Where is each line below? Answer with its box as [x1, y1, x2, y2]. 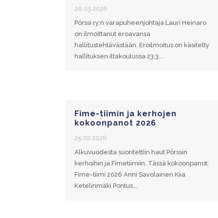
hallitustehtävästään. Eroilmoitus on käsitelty [74, 41, 210, 49]
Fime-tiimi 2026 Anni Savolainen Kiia [74, 171, 186, 178]
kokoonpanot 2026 [74, 118, 157, 127]
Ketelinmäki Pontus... [74, 182, 138, 189]
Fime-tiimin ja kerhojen [74, 109, 177, 118]
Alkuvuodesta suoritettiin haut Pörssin [74, 148, 188, 156]
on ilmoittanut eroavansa [74, 30, 151, 37]
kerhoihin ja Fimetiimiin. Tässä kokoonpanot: [74, 160, 209, 167]
